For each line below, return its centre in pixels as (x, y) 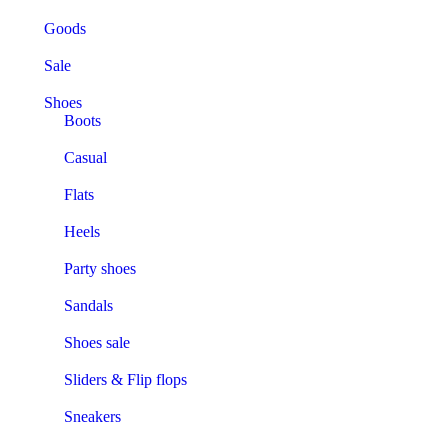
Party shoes (100, 269)
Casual (85, 158)
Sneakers (92, 417)
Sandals (88, 306)
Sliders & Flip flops (125, 380)
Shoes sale (97, 343)
